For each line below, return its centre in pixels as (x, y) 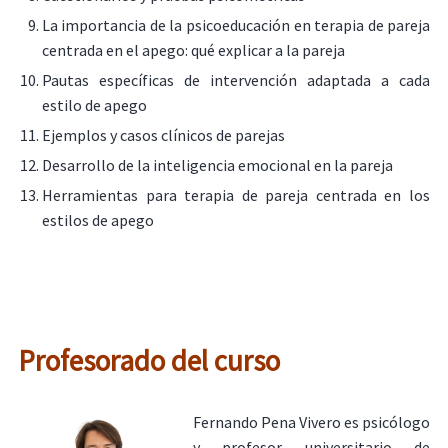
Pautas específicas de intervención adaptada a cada (236, 79)
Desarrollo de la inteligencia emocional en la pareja (217, 164)
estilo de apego (94, 104)
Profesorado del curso (151, 361)
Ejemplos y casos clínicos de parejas (163, 134)
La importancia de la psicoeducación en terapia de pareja (236, 24)
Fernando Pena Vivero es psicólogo (311, 422)
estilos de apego (97, 219)
